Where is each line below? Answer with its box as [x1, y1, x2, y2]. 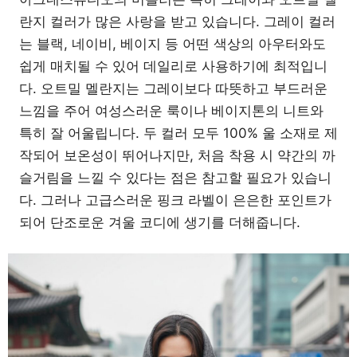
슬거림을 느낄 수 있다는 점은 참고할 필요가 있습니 [19, 169, 331, 186]
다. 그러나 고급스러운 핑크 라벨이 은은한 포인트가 [19, 191, 331, 208]
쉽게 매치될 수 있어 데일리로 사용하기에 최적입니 [19, 57, 328, 74]
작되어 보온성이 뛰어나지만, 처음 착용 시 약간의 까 [19, 147, 335, 163]
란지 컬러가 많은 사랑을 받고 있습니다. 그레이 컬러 [19, 13, 335, 29]
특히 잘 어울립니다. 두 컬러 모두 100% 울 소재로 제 [19, 124, 338, 141]
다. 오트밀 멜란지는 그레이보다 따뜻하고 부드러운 [19, 80, 328, 96]
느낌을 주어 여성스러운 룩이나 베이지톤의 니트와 [19, 102, 324, 119]
